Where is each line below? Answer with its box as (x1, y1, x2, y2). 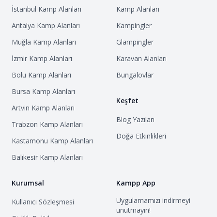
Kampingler (116, 21, 152, 30)
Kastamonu (12, 136, 48, 145)
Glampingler (116, 37, 154, 46)
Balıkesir (12, 153, 38, 162)
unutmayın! (116, 205, 151, 215)
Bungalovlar (116, 70, 154, 79)
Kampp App (116, 178, 155, 187)
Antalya (12, 21, 35, 30)
